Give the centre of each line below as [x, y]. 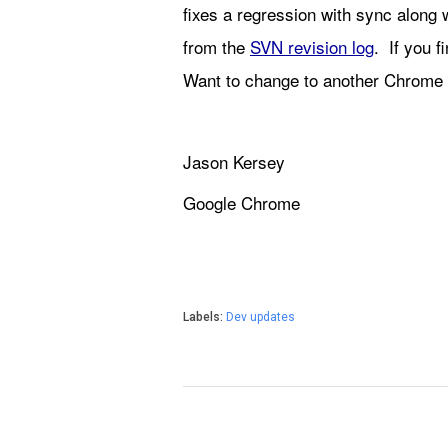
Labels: [204, 317]
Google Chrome [241, 202]
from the [216, 46]
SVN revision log [312, 46]
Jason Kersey [234, 161]
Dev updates [260, 317]
